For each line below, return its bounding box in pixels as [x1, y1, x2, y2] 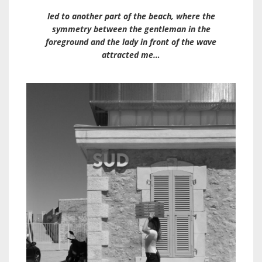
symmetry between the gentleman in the [51, 23, 211, 35]
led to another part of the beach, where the [47, 11, 215, 22]
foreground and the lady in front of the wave [46, 36, 216, 48]
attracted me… [102, 49, 160, 61]
